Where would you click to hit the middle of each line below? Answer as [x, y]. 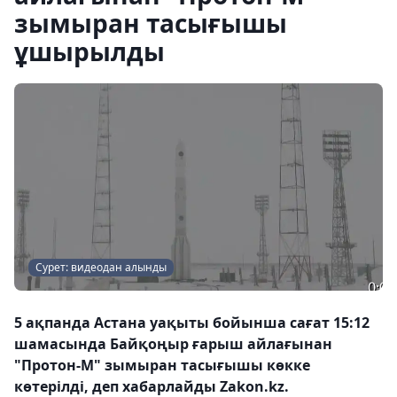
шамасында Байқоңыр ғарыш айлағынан [173, 344]
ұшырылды [90, 51]
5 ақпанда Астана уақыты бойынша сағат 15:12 [192, 323]
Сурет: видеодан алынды [101, 267]
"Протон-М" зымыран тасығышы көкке [162, 365]
